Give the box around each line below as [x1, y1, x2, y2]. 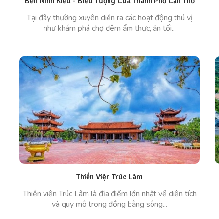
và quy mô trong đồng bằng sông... [52, 199, 167, 210]
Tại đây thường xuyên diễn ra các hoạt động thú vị [26, 12, 193, 23]
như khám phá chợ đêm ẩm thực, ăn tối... [43, 23, 176, 34]
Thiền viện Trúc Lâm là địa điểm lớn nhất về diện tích [22, 188, 197, 199]
